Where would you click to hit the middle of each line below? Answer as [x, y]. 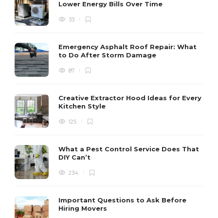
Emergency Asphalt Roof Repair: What [127, 46]
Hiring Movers [84, 208]
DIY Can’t [75, 157]
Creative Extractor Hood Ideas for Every [130, 98]
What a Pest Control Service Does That [129, 149]
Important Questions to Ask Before [122, 200]
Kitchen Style [83, 106]
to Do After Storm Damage [108, 55]
